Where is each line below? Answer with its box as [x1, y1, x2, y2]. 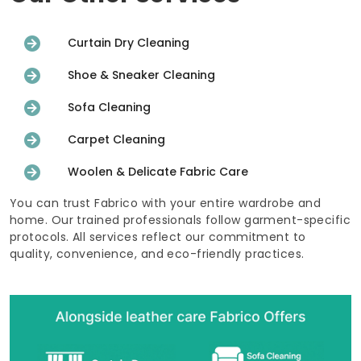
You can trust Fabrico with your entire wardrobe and [10, 194, 322, 211]
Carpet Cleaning [68, 131, 165, 148]
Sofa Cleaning [68, 99, 151, 116]
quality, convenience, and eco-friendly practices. [10, 245, 305, 262]
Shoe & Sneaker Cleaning [68, 67, 215, 84]
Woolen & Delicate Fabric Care [68, 164, 248, 180]
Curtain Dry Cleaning [68, 35, 189, 52]
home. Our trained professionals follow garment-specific [10, 211, 351, 228]
